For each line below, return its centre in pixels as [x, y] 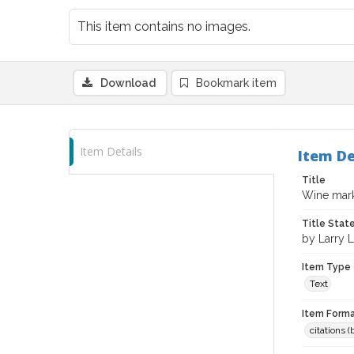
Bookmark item [236, 83]
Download [128, 83]
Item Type [326, 267]
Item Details [111, 151]
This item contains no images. [164, 26]
